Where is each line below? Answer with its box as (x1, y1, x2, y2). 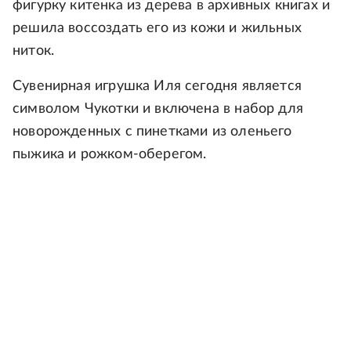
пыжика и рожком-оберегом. (13, 147, 207, 162)
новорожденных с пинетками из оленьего (13, 125, 292, 139)
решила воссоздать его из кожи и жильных (13, 21, 302, 36)
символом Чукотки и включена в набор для (13, 102, 304, 117)
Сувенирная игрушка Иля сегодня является (13, 79, 302, 94)
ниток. (13, 44, 55, 59)
